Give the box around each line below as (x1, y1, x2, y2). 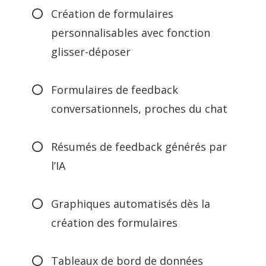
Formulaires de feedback (51, 83, 179, 97)
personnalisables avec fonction (51, 26, 211, 40)
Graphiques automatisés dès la (51, 197, 211, 211)
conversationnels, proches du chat (51, 102, 228, 116)
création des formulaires (51, 216, 178, 230)
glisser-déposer (51, 45, 131, 59)
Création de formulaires (51, 7, 174, 21)
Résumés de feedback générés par (51, 140, 227, 154)
